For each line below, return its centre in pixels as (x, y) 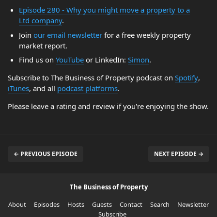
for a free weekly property (146, 35)
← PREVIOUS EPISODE (46, 154)
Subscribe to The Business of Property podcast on (91, 77)
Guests (102, 204)
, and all (43, 88)
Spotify (186, 77)
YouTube (70, 60)
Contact (131, 204)
